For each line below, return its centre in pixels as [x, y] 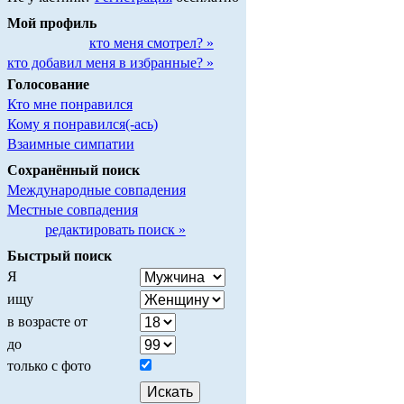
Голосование [48, 85]
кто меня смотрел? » [151, 43]
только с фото [49, 365]
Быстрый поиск [59, 255]
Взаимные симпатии [70, 144]
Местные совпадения [72, 210]
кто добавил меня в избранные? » [110, 63]
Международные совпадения [96, 190]
